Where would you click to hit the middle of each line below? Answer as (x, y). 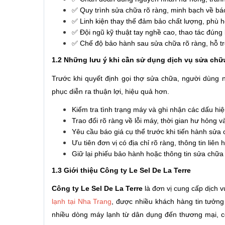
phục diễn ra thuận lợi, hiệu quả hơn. (110, 91)
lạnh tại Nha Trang (82, 202)
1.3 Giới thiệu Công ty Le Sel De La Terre (121, 170)
